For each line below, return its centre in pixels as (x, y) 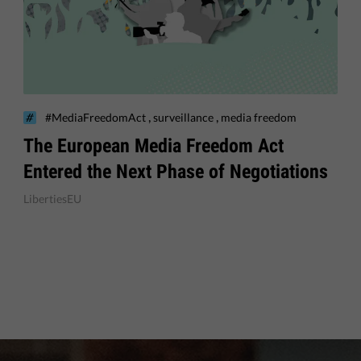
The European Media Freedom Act (154, 145)
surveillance (185, 117)
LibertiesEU (53, 198)
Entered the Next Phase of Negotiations (176, 171)
